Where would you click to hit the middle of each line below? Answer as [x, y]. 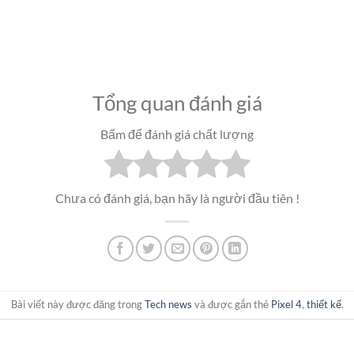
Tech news [168, 305]
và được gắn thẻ [231, 305]
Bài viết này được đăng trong [77, 305]
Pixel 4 [286, 305]
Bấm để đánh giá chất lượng [177, 134]
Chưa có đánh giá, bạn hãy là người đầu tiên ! [177, 198]
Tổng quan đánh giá [177, 102]
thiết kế [324, 305]
